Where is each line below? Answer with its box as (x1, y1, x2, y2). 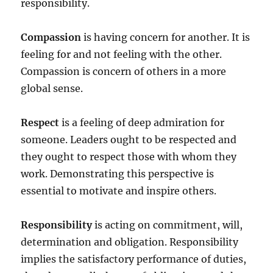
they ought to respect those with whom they (21, 151, 237, 163)
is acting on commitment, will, (92, 219, 243, 232)
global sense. (21, 82, 83, 95)
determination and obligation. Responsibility (21, 236, 239, 249)
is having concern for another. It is (81, 31, 250, 44)
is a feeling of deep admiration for (59, 116, 225, 129)
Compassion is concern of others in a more (21, 65, 227, 78)
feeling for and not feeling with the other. (21, 48, 222, 61)
